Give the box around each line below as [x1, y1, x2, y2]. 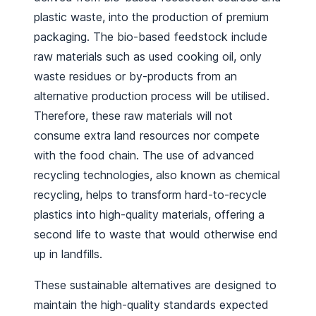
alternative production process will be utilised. [34, 89, 269, 103]
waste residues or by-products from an [34, 69, 237, 83]
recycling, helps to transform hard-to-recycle [34, 188, 267, 202]
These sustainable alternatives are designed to [34, 278, 276, 292]
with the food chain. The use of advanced [34, 148, 255, 162]
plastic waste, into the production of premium [34, 10, 269, 24]
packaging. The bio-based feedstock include [34, 30, 267, 44]
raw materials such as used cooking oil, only [34, 49, 262, 63]
